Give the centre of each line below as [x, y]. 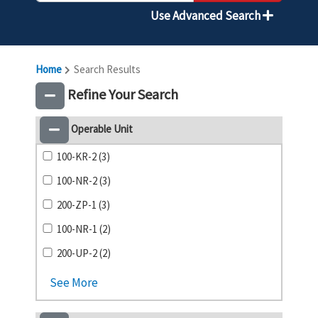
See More [74, 283]
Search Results [106, 69]
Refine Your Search [121, 94]
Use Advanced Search [207, 16]
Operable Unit [101, 128]
